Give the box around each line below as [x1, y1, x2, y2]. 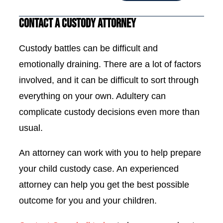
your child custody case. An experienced [19, 164, 179, 174]
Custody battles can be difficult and [19, 43, 158, 53]
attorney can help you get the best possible [19, 180, 189, 190]
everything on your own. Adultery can [19, 91, 166, 101]
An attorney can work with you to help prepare [19, 148, 201, 158]
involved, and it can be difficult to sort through [19, 75, 199, 85]
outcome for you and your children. [19, 196, 157, 206]
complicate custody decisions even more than [19, 107, 200, 117]
